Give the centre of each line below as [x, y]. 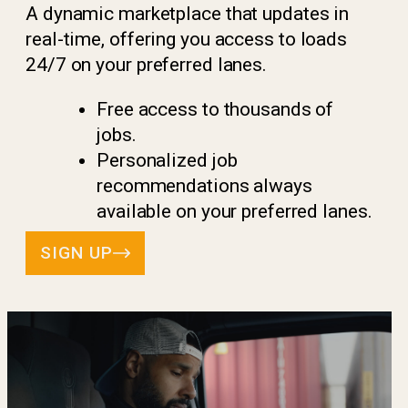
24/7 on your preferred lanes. [147, 65]
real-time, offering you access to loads [187, 39]
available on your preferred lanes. [235, 211]
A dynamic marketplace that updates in [188, 14]
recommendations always [204, 186]
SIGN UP [76, 253]
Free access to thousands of [215, 109]
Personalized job [167, 160]
